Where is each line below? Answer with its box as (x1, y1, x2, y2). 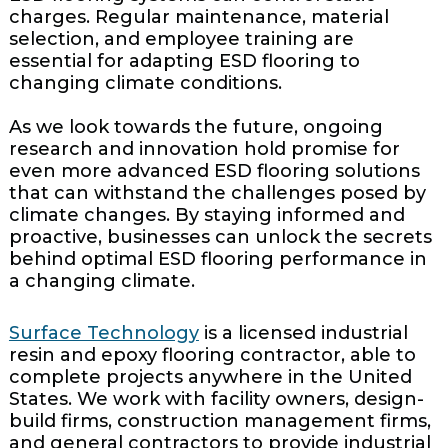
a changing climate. (8, 270, 195, 293)
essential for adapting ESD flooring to (8, 50, 360, 73)
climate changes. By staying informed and (8, 204, 405, 227)
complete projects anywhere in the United (8, 366, 412, 389)
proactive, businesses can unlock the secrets (8, 226, 432, 249)
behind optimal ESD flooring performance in (8, 248, 427, 271)
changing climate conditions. (8, 72, 282, 95)
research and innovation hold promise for (8, 138, 400, 161)
